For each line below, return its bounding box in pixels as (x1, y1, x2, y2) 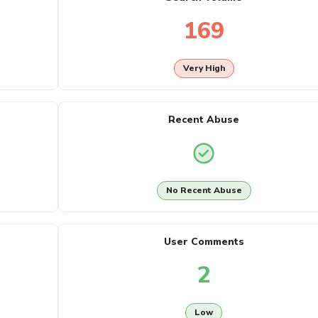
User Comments (163, 235, 244, 248)
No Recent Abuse (165, 185, 242, 197)
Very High (182, 62, 225, 75)
